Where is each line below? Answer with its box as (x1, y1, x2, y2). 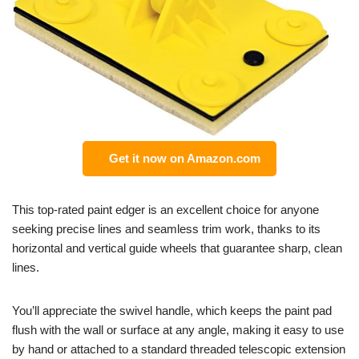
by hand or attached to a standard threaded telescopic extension (12, 342, 345, 357)
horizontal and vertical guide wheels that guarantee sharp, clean (12, 241, 342, 256)
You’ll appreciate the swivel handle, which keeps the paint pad (12, 304, 332, 318)
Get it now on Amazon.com (103, 151, 260, 166)
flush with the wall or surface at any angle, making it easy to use (12, 323, 344, 337)
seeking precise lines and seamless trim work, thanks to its (12, 222, 321, 236)
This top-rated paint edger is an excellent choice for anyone (12, 203, 319, 217)
